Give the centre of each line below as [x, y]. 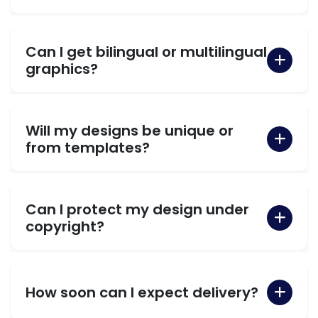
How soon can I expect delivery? [142, 292]
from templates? [88, 147]
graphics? [62, 68]
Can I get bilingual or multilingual [146, 51]
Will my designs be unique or [130, 130]
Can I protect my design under [137, 209]
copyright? [65, 226]
